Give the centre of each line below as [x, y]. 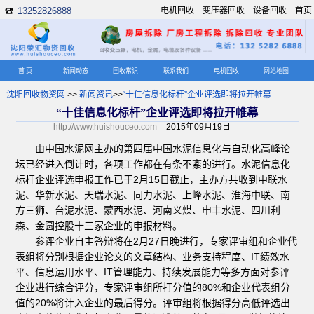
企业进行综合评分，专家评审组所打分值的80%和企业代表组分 [153, 287]
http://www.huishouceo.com [105, 127]
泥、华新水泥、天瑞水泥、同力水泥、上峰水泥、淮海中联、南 [153, 194]
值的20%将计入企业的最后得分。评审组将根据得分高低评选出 [153, 302]
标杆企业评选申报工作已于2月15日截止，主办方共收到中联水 [152, 179]
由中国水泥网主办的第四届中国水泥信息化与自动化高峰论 [153, 148]
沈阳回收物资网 [35, 94]
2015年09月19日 [198, 127]
